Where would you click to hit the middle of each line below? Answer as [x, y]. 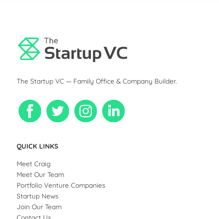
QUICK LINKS [38, 146]
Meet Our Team [41, 174]
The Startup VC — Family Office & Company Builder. [97, 81]
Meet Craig [34, 163]
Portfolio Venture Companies [61, 185]
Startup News [38, 196]
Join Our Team [39, 206]
